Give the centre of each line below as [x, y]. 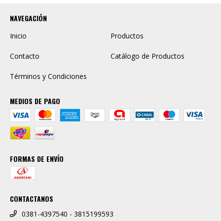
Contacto [25, 56]
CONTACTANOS [32, 199]
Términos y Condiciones [48, 76]
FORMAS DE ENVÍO [37, 159]
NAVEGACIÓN [28, 18]
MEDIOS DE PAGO [35, 101]
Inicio [18, 36]
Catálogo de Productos [147, 56]
